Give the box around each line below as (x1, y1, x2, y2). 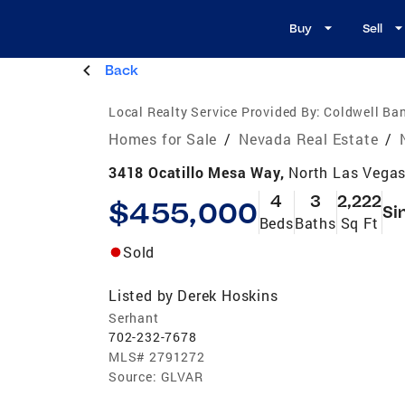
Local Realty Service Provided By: (108, 102, 321, 120)
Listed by (108, 285, 174, 305)
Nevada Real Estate (239, 128, 379, 148)
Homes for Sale (108, 128, 218, 148)
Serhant (108, 308, 159, 326)
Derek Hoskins (177, 285, 278, 305)
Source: (108, 367, 157, 385)
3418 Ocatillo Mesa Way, (108, 162, 289, 182)
